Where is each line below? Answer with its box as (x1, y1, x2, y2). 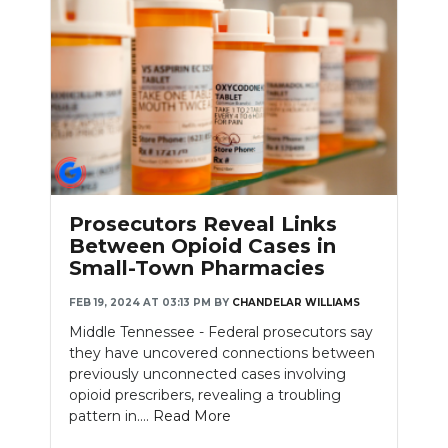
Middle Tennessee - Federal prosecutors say (69, 322, 373, 341)
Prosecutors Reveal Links (69, 211, 337, 236)
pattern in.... (69, 406, 153, 425)
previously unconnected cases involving (69, 364, 346, 383)
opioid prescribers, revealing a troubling (69, 385, 341, 404)
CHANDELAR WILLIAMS (232, 295, 360, 309)
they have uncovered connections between (69, 343, 375, 362)
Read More (153, 406, 231, 425)
